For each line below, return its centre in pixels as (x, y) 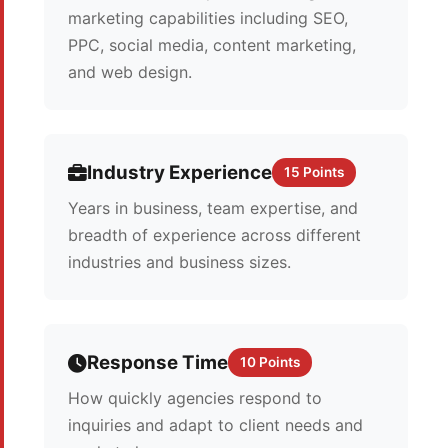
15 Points (314, 172)
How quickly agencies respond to (195, 398)
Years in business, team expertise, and (213, 208)
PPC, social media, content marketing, (212, 45)
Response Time (157, 362)
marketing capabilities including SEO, (208, 18)
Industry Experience (179, 172)
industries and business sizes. (179, 262)
